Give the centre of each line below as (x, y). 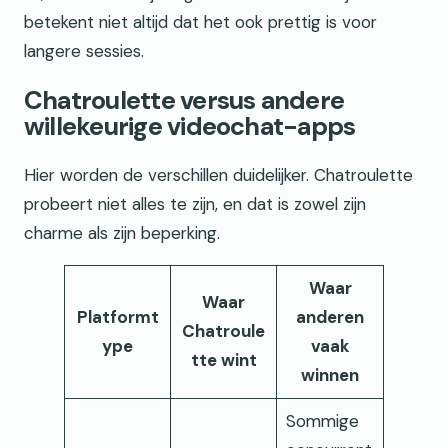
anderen (330, 316)
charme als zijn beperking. (122, 232)
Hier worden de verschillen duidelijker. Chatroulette (218, 174)
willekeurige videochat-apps (190, 126)
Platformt (117, 316)
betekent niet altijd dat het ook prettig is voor (200, 22)
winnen (330, 374)
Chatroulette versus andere (184, 100)
